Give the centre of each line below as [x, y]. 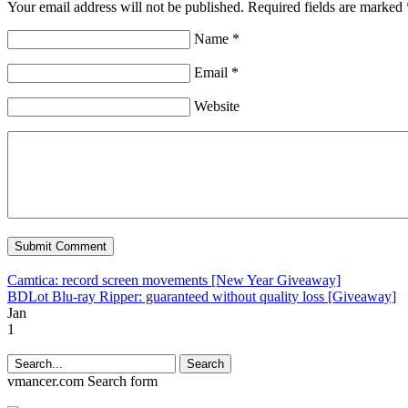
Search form [122, 382]
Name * [217, 39]
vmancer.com [46, 382]
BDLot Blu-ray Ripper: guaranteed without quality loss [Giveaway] [202, 297]
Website [217, 107]
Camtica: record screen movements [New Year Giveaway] [174, 280]
